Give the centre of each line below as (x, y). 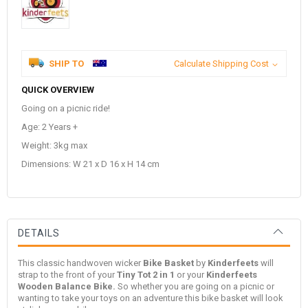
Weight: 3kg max (54, 145)
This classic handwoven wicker (80, 263)
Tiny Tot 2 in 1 (146, 274)
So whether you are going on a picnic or (196, 286)
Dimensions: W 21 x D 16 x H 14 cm (90, 164)
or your (190, 274)
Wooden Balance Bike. (68, 286)
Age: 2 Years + (49, 126)
